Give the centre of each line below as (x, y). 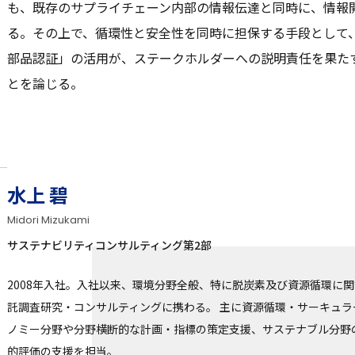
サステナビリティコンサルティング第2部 (109, 245)
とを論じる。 (45, 83)
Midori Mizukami (48, 220)
